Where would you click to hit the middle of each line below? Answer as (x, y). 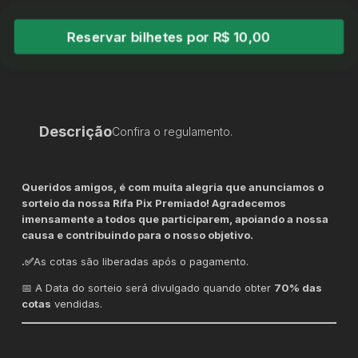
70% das (298, 287)
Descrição (76, 131)
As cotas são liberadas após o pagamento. (141, 261)
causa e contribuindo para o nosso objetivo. (138, 235)
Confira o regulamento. (173, 131)
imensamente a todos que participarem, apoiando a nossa (175, 219)
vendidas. (77, 303)
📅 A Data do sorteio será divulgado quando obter (148, 287)
